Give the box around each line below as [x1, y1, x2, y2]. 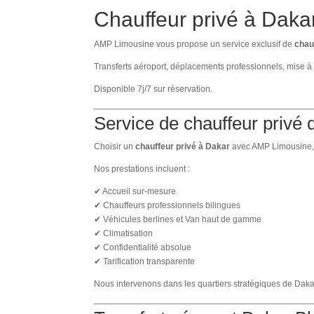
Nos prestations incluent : [94, 163, 191, 174]
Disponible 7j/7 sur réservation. [94, 83, 213, 94]
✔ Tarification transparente [94, 256, 196, 266]
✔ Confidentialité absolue [94, 242, 192, 252]
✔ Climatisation [94, 228, 153, 238]
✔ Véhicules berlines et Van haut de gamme [94, 214, 262, 224]
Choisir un [94, 141, 136, 151]
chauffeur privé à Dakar [135, 141, 231, 151]
